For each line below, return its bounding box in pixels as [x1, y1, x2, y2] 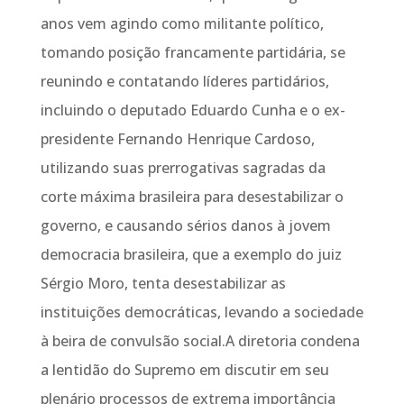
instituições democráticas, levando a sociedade [40, 302, 363, 322]
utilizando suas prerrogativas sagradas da [40, 158, 326, 178]
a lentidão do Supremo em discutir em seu [40, 360, 329, 380]
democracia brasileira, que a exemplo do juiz [40, 244, 342, 264]
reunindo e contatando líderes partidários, [40, 71, 329, 91]
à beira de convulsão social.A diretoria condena [40, 331, 360, 351]
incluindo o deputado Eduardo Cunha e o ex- [40, 100, 345, 120]
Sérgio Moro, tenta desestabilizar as [40, 273, 286, 293]
